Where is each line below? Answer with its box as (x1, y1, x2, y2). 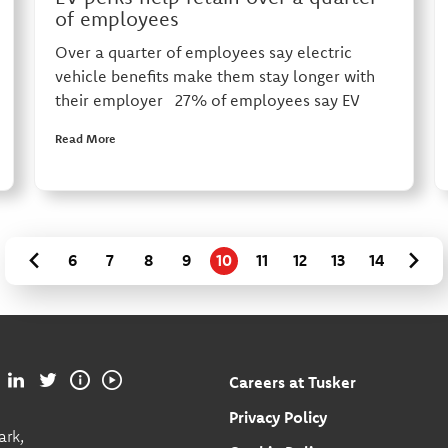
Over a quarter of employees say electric (54, 42, 352, 63)
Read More (54, 131, 116, 147)
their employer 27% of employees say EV (54, 90, 360, 111)
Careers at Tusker (228, 372, 356, 392)
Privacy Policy (228, 407, 327, 427)
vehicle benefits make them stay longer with (54, 66, 375, 87)
